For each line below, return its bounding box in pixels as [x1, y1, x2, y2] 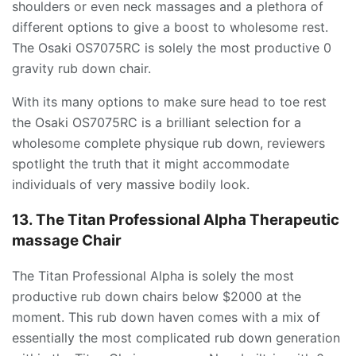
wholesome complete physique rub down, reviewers [12, 134, 325, 151]
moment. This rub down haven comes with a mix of [12, 309, 320, 326]
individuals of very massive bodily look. [12, 176, 250, 192]
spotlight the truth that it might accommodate [12, 155, 289, 172]
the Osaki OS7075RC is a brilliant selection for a [12, 114, 301, 130]
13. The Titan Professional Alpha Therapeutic [12, 210, 339, 229]
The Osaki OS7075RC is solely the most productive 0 [12, 39, 331, 56]
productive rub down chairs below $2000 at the [12, 288, 301, 305]
